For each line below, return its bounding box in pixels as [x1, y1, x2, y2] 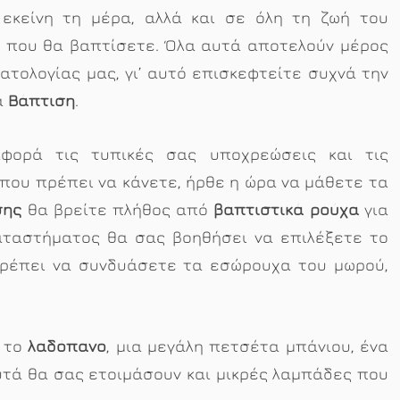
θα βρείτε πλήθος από [21, 199, 214, 219]
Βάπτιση [8, 91, 75, 111]
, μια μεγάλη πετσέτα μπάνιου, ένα [106, 336, 388, 355]
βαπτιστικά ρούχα [213, 199, 359, 219]
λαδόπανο [28, 336, 107, 355]
